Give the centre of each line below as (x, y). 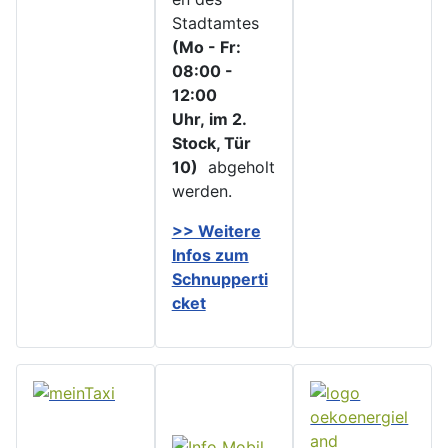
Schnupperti (219, 278)
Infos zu (202, 254)
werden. (201, 190)
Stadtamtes (215, 22)
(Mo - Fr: (206, 46)
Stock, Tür (211, 142)
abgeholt (236, 166)
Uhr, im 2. (208, 118)
